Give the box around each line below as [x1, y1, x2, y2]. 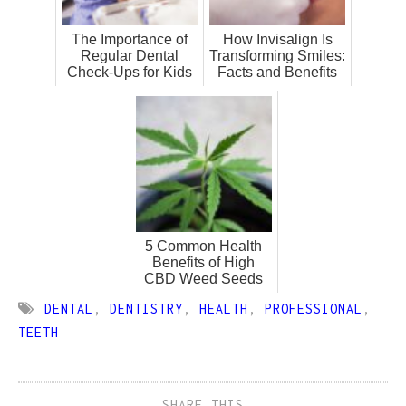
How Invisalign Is [222, 31, 333, 47]
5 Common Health [145, 237, 262, 254]
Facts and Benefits [217, 63, 337, 80]
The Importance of [72, 31, 188, 47]
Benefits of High [152, 254, 255, 270]
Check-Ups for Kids [67, 63, 192, 80]
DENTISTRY [109, 300, 183, 316]
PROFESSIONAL [264, 300, 362, 316]
